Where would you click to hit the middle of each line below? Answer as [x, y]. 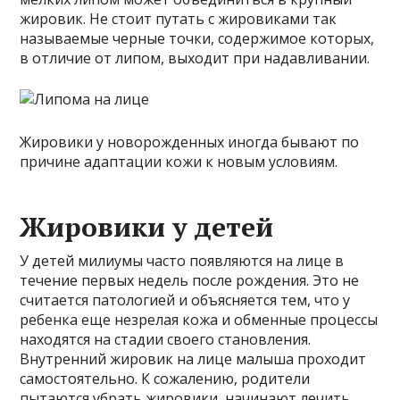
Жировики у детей [147, 227]
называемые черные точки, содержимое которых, [197, 39]
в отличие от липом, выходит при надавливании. [195, 58]
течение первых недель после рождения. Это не [190, 281]
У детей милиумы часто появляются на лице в [182, 261]
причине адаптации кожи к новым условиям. [179, 162]
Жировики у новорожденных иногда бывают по [190, 142]
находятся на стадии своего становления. [166, 340]
